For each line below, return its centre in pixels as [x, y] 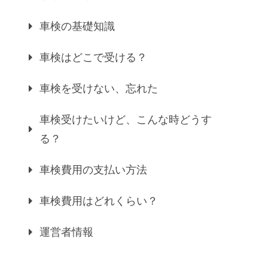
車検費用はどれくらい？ [99, 201]
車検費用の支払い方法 [93, 170]
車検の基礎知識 [77, 26]
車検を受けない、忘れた [99, 88]
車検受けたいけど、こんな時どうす [126, 119]
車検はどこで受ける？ [93, 57]
